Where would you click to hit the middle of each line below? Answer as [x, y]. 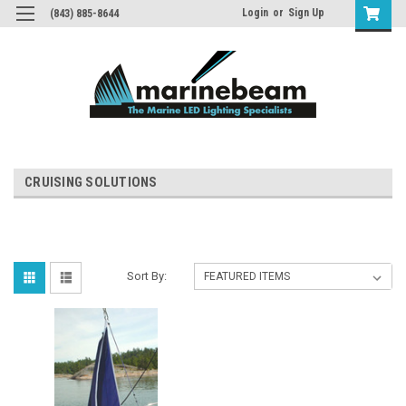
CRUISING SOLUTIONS [91, 182]
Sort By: [147, 275]
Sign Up [306, 13]
